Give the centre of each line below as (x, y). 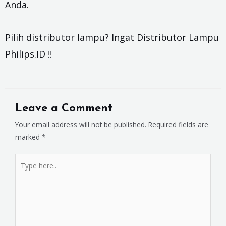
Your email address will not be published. (81, 125)
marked (29, 137)
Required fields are (178, 125)
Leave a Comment (64, 109)
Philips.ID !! (29, 54)
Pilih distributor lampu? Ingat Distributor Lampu (112, 37)
